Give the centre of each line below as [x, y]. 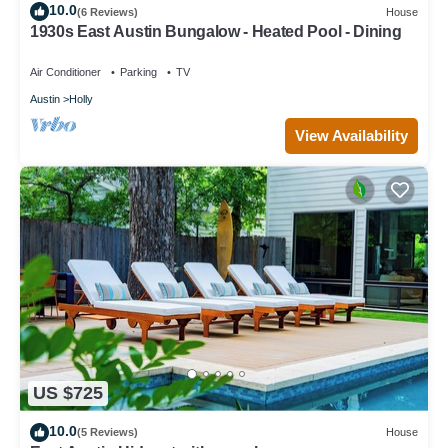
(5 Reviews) [107, 432]
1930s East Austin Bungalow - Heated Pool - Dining [216, 32]
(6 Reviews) [107, 11]
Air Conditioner [65, 72]
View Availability [351, 136]
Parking [138, 72]
